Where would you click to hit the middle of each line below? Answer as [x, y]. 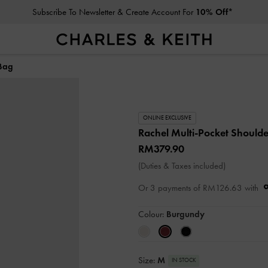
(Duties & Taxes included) [182, 165]
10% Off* [215, 12]
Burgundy [185, 214]
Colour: [152, 214]
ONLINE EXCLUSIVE [167, 118]
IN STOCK [184, 261]
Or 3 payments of [169, 188]
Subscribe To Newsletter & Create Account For [114, 12]
